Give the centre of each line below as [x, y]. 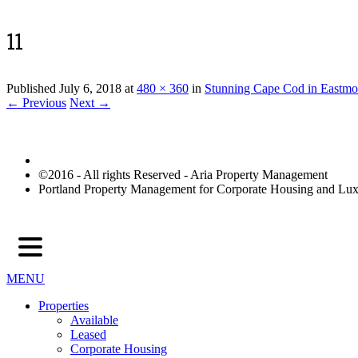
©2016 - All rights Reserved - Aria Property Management [183, 175]
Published [33, 89]
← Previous [36, 103]
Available [94, 320]
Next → [90, 103]
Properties [64, 306]
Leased [88, 335]
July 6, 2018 [90, 89]
